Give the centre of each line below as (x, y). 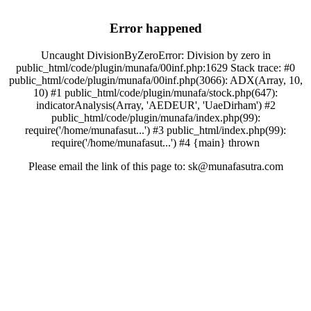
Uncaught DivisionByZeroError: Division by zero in (155, 55)
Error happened (155, 28)
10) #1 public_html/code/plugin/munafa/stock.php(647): (155, 92)
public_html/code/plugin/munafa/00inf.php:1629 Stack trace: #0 (155, 67)
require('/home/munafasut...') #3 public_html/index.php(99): (155, 130)
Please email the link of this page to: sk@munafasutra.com (155, 166)
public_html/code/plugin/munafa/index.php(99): (155, 117)
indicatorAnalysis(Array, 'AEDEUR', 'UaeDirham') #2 (155, 105)
